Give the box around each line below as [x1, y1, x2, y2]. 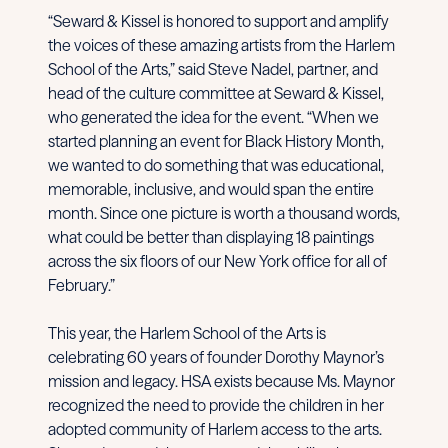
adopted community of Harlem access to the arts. [48, 418, 382, 439]
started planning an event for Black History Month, [48, 130, 384, 151]
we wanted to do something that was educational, [48, 154, 384, 175]
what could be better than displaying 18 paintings [48, 226, 374, 247]
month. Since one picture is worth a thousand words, [48, 202, 400, 223]
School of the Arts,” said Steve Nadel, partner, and [48, 58, 378, 79]
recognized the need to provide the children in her [48, 394, 384, 415]
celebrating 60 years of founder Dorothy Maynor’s [48, 346, 384, 367]
